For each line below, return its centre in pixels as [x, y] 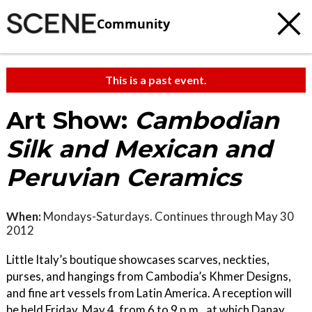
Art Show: [70, 120]
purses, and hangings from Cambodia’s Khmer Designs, [149, 276]
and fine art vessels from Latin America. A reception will [149, 293]
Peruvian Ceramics [124, 178]
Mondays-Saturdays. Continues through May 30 [167, 216]
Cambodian [207, 120]
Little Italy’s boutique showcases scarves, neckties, [138, 259]
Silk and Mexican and [139, 149]
